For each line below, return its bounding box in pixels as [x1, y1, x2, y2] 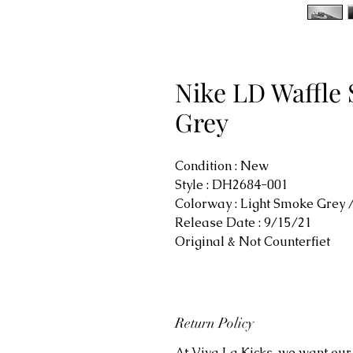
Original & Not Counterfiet [175, 233, 333, 250]
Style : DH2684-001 [175, 176, 288, 193]
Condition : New [175, 158, 272, 174]
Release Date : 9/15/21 [175, 214, 312, 231]
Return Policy [175, 314, 254, 332]
